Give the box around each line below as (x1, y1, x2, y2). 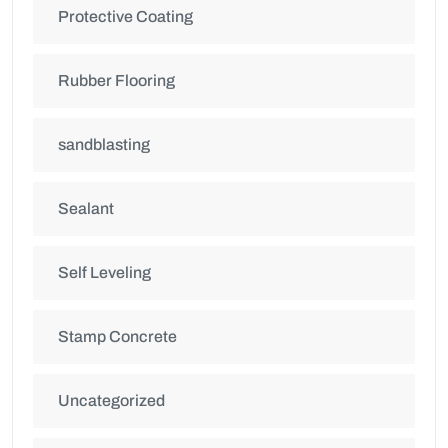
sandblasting (58, 136, 150, 154)
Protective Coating (58, 8, 193, 26)
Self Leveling (58, 264, 151, 282)
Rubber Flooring (58, 72, 175, 90)
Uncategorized (58, 392, 165, 410)
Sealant (58, 200, 114, 218)
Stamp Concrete (58, 328, 177, 346)
